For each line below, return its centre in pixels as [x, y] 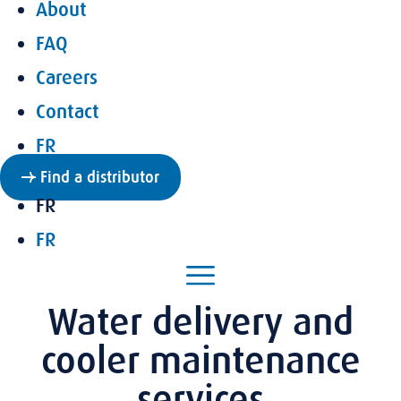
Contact [68, 112]
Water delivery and [200, 323]
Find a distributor [100, 178]
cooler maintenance [200, 361]
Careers [67, 78]
